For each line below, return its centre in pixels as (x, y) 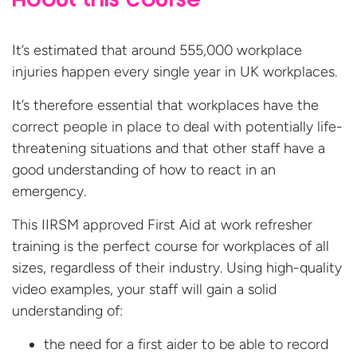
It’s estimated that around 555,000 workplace (157, 51)
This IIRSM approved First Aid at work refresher (162, 225)
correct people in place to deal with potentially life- (177, 127)
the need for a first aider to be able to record (186, 345)
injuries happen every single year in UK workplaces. (175, 72)
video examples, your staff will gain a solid (144, 290)
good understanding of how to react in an (144, 170)
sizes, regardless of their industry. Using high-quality (177, 268)
